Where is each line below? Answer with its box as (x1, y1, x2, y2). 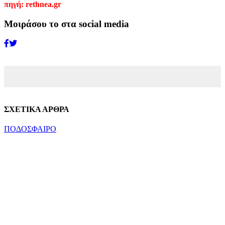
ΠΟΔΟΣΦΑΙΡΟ (4, 124, 56, 133)
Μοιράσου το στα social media (4, 18, 129, 29)
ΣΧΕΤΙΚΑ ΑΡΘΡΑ (4, 104, 69, 114)
